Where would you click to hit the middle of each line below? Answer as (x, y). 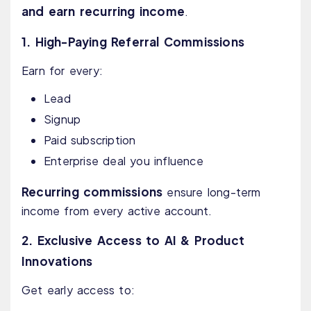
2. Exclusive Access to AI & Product (133, 241)
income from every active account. (117, 211)
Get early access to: (78, 290)
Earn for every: (62, 71)
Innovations (57, 261)
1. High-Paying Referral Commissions (133, 42)
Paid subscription (90, 140)
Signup (62, 119)
